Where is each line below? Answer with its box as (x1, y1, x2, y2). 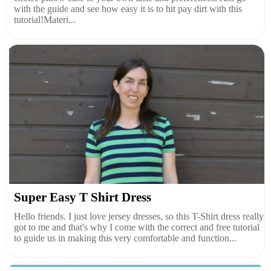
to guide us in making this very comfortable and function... (14, 232, 237, 243)
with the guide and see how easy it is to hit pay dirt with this (14, 3, 242, 14)
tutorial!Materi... (14, 14, 76, 25)
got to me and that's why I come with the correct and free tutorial (14, 221, 260, 232)
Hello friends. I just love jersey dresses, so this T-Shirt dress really (14, 211, 264, 221)
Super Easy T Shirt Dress (14, 189, 151, 204)
